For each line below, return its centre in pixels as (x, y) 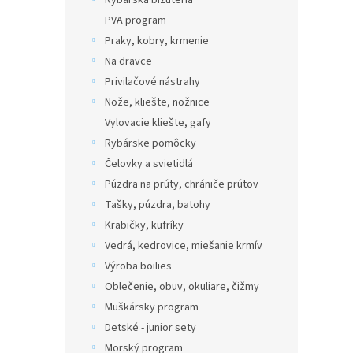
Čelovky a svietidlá (149, 164)
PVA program (136, 20)
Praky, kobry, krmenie (157, 41)
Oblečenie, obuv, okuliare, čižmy (182, 287)
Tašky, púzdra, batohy (158, 205)
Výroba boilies (138, 266)
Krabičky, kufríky (144, 225)
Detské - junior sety (150, 328)
